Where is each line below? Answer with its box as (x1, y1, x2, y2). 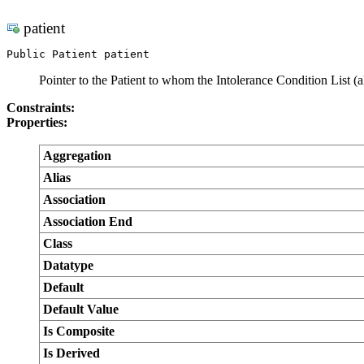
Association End (43, 214, 132, 228)
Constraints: (6, 101, 75, 115)
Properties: (6, 115, 67, 129)
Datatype (43, 258, 93, 272)
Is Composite (43, 324, 115, 338)
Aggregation (43, 149, 111, 162)
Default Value (43, 302, 119, 316)
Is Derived (43, 346, 100, 360)
